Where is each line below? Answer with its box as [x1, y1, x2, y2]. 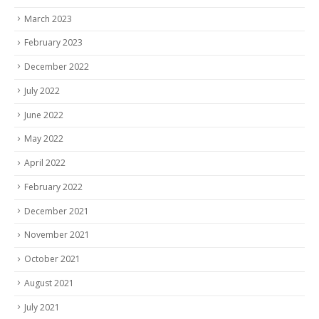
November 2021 [24, 229, 90, 241]
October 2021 [24, 253, 80, 266]
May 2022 [24, 132, 63, 145]
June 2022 [24, 108, 63, 121]
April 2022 [24, 157, 66, 169]
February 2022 [24, 180, 83, 193]
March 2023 [24, 12, 72, 25]
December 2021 [24, 204, 89, 217]
